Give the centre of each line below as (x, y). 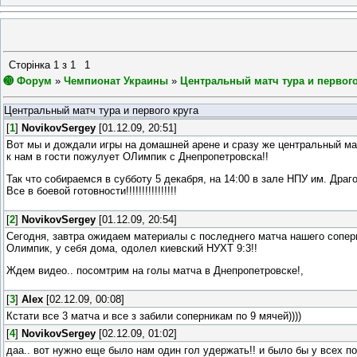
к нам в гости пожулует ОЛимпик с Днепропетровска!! (137, 156)
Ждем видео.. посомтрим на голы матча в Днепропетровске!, (155, 270)
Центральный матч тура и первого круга (101, 110)
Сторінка (31, 65)
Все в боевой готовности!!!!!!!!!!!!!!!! (92, 190)
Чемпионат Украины (116, 81)
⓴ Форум (27, 81)
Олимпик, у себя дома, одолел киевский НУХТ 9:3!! (132, 248)
